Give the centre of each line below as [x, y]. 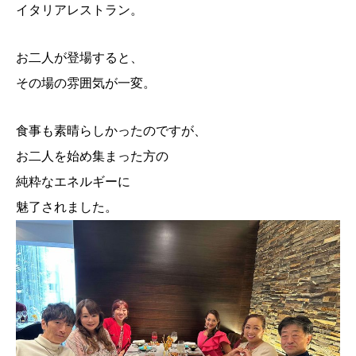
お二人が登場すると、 [79, 58]
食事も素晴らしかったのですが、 [111, 131]
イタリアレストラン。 [79, 10]
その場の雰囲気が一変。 [86, 83]
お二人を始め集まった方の [92, 156]
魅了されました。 [67, 207]
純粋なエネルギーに [73, 182]
